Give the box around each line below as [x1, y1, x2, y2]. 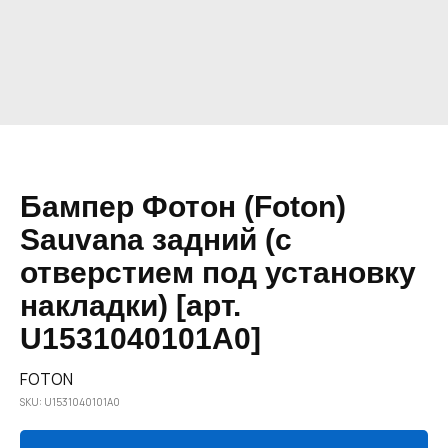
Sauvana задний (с [20, 223, 292, 256]
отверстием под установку [20, 256, 416, 289]
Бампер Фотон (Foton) [20, 190, 346, 223]
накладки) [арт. [20, 289, 241, 322]
